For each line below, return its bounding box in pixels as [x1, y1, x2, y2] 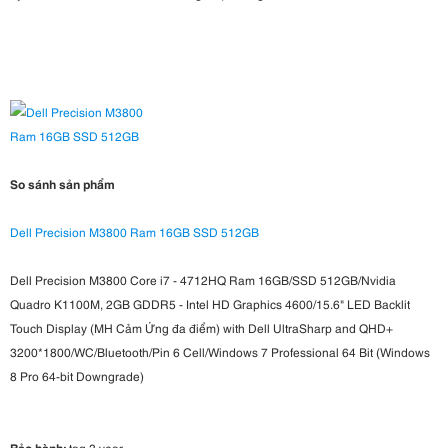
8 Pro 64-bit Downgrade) [10, 366, 144, 384]
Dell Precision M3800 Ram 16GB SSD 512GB [10, 222, 259, 240]
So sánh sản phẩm [10, 174, 115, 192]
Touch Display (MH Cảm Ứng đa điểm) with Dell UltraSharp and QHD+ [10, 318, 393, 336]
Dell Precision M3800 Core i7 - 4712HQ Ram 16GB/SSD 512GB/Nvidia [10, 270, 396, 288]
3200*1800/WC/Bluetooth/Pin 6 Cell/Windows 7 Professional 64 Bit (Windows [10, 342, 430, 360]
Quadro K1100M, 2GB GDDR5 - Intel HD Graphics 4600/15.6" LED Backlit [10, 294, 410, 312]
